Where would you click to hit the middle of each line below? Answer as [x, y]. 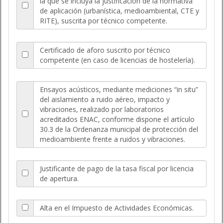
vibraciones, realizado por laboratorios [102, 109]
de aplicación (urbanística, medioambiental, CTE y [119, 10]
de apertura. [59, 178]
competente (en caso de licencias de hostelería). [117, 60]
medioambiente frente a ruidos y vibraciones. [112, 139]
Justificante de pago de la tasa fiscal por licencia [117, 168]
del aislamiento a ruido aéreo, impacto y [105, 99]
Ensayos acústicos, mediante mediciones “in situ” [119, 89]
